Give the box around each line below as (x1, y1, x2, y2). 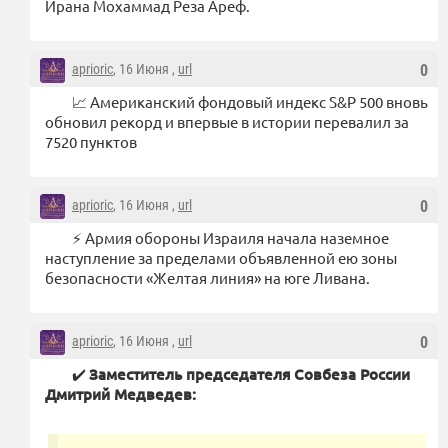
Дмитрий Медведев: (45, 383, 196, 404)
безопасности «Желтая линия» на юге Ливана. (45, 267, 370, 287)
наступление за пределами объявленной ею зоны (45, 247, 397, 267)
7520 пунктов (45, 131, 137, 151)
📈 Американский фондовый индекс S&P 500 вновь (72, 91, 428, 111)
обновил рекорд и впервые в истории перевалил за (45, 111, 409, 131)
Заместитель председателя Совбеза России (89, 363, 410, 384)
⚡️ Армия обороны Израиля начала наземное (72, 227, 389, 247)
